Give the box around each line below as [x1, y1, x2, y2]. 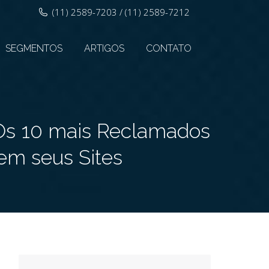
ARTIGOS [84, 43, 124, 54]
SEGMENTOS [5, 43, 62, 54]
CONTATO [146, 43, 192, 54]
